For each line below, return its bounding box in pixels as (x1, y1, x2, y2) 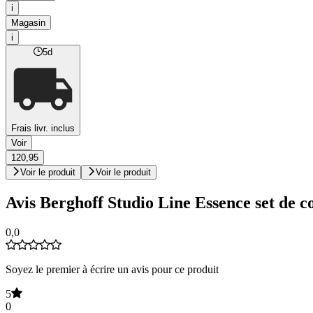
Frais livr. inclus (11, 123, 75, 134)
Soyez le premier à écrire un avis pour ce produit (6, 263, 219, 275)
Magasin (11, 17, 45, 29)
